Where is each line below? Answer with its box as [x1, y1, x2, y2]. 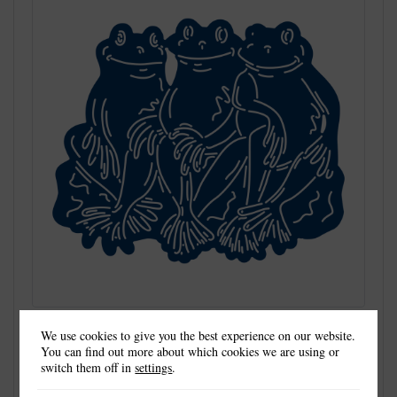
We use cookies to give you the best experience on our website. [41, 326, 356, 344]
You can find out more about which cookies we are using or [41, 342, 340, 360]
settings [135, 358, 173, 376]
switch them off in [41, 358, 136, 376]
